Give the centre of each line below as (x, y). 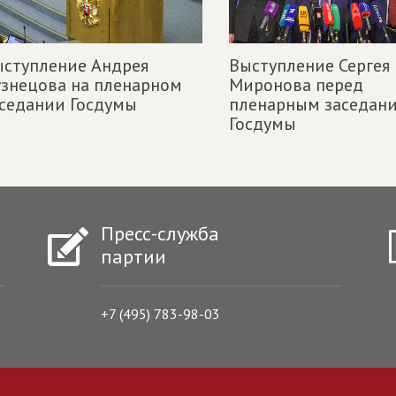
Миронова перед (296, 84)
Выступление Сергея (309, 65)
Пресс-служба (160, 233)
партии (133, 256)
